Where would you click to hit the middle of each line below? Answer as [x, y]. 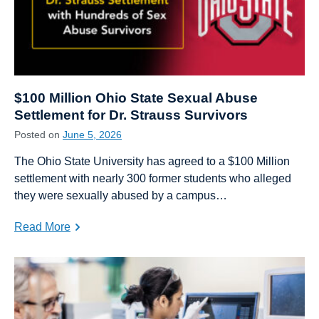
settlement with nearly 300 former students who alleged [153, 179]
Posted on [38, 135]
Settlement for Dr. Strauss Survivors [131, 115]
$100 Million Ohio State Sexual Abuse [136, 98]
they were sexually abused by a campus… [121, 196]
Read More [42, 227]
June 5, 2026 [92, 135]
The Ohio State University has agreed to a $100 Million [152, 162]
